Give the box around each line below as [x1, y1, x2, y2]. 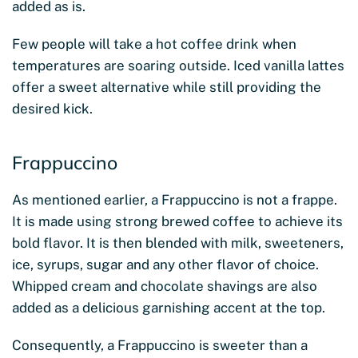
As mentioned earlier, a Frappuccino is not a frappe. [12, 191, 337, 208]
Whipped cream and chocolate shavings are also [12, 277, 317, 294]
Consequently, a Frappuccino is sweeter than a [12, 336, 308, 353]
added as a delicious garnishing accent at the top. [12, 299, 328, 316]
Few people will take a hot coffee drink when [12, 35, 296, 52]
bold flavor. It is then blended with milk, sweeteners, [12, 234, 344, 251]
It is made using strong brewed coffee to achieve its [12, 213, 343, 229]
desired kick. [12, 100, 93, 117]
